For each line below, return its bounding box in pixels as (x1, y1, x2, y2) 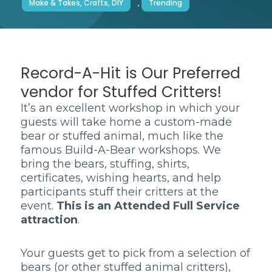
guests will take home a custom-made (21, 115, 232, 129)
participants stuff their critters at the (21, 185, 219, 199)
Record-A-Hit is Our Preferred (21, 63, 240, 84)
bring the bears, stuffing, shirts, (21, 157, 189, 171)
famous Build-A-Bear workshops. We (21, 143, 221, 157)
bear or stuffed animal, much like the (21, 129, 223, 143)
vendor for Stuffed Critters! (21, 81, 222, 103)
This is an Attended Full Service (56, 199, 240, 212)
